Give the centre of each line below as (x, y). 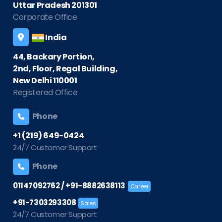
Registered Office (45, 93)
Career (139, 187)
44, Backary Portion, (54, 57)
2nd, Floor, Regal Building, (65, 69)
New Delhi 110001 (45, 81)
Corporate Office (45, 17)
